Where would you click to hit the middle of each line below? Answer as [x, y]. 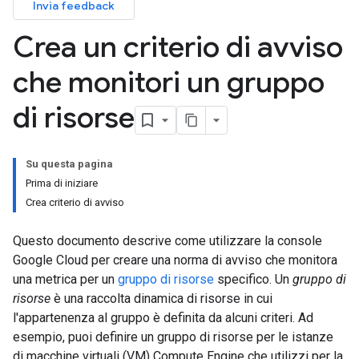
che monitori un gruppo [169, 82]
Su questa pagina [69, 164]
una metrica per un [65, 279]
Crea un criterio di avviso [178, 47]
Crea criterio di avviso [75, 202]
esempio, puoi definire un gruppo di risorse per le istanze [173, 337]
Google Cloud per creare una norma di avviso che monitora [175, 260]
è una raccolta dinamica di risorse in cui [161, 298]
